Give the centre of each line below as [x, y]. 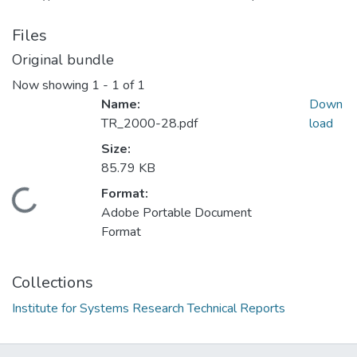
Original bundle [63, 60]
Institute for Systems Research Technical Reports [149, 309]
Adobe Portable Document [177, 213]
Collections [53, 283]
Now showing [52, 86]
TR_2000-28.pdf [149, 124]
